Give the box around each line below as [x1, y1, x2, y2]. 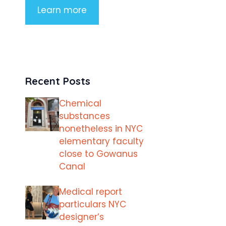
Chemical [59, 97, 101, 109]
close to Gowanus [59, 147, 138, 160]
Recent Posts [25, 74, 90, 87]
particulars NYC [59, 198, 126, 210]
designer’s [59, 211, 104, 223]
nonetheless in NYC [59, 122, 143, 135]
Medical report [59, 186, 122, 198]
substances [59, 109, 110, 122]
